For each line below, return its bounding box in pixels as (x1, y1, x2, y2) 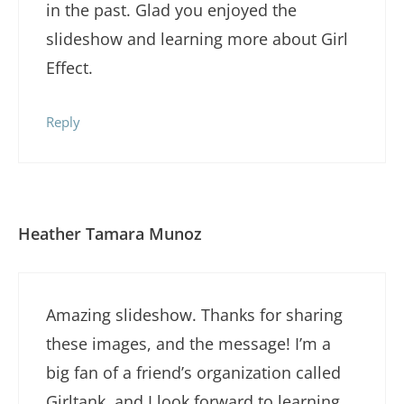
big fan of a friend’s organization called (46, 362, 341, 384)
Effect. (46, 57, 93, 79)
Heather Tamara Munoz (18, 223, 202, 245)
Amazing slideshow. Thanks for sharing (46, 304, 343, 326)
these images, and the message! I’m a (46, 333, 331, 355)
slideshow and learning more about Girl (46, 28, 348, 50)
